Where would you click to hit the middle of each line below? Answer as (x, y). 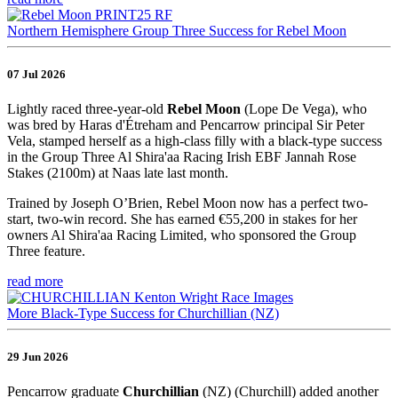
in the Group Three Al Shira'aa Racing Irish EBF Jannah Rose (182, 157)
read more (35, 282)
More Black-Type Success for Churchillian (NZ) (143, 314)
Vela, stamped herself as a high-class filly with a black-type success (195, 141)
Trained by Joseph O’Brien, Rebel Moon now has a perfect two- (187, 203)
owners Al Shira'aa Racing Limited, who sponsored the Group (182, 235)
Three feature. (46, 251)
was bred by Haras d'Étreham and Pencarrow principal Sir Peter (186, 125)
